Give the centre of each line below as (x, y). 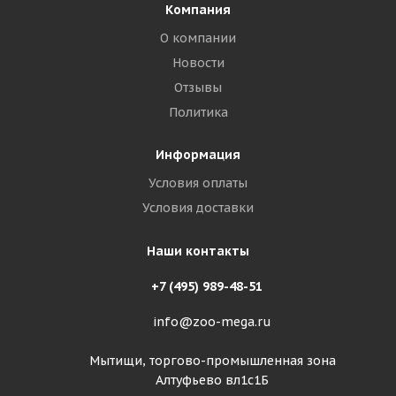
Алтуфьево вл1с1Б (212, 381)
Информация (198, 155)
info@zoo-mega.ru (212, 322)
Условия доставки (198, 208)
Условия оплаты (198, 183)
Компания (198, 10)
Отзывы (198, 88)
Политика (198, 112)
